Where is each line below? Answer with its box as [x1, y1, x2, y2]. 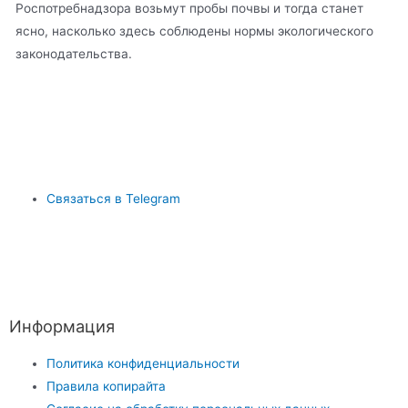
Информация [9, 316, 115, 337]
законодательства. [15, 46, 133, 61]
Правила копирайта [46, 379, 167, 394]
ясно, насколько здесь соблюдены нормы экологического [15, 23, 374, 38]
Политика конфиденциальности [46, 356, 240, 372]
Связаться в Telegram [46, 190, 181, 206]
